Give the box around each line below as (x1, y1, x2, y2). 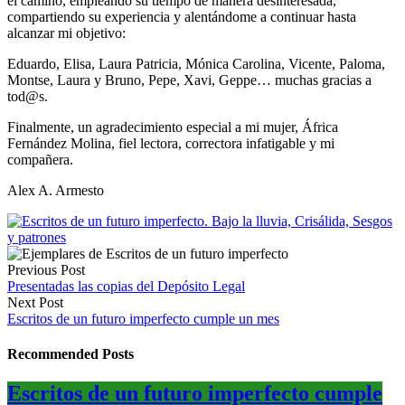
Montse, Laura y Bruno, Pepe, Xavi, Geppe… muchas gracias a (7, 71, 372, 88)
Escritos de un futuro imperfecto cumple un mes (7, 310, 279, 326)
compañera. (7, 151, 73, 167)
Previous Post (7, 261, 85, 278)
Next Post (7, 294, 63, 310)
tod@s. (7, 88, 48, 104)
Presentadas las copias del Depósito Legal (7, 278, 245, 294)
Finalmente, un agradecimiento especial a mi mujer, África (7, 118, 338, 135)
